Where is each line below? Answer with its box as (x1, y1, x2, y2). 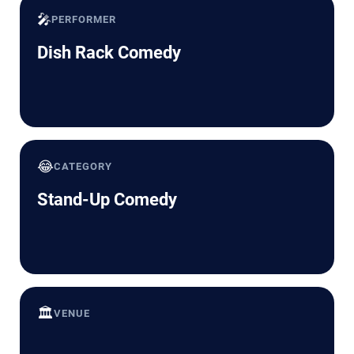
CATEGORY (54, 160, 113, 173)
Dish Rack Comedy (37, 43, 181, 63)
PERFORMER (51, 13, 117, 26)
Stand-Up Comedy (37, 190, 177, 210)
